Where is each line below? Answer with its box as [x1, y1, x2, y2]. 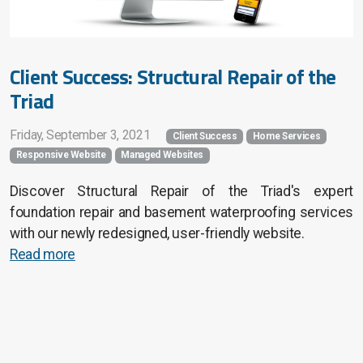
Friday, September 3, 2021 [10, 127, 151, 143]
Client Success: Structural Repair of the [10, 61, 336, 93]
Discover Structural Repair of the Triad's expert [10, 182, 353, 199]
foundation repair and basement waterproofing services [10, 203, 353, 220]
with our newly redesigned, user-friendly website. [10, 224, 305, 241]
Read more [10, 246, 75, 263]
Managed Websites [121, 149, 203, 161]
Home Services [252, 130, 321, 143]
